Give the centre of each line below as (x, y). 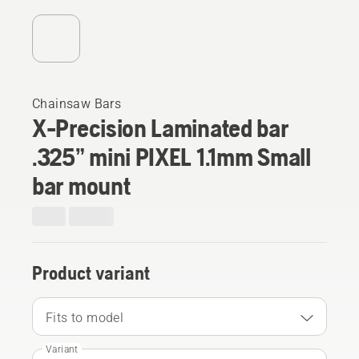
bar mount (81, 185)
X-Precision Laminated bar (160, 127)
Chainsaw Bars (77, 103)
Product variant (91, 272)
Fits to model (85, 317)
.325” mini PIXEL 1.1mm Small (171, 156)
